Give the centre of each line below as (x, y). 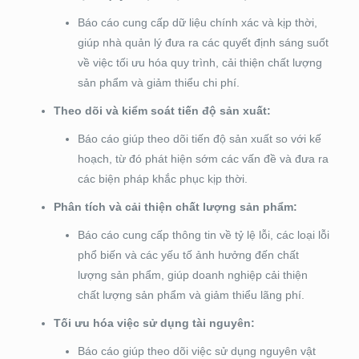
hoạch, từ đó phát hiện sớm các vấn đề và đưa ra (203, 159)
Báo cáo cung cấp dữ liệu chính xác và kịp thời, (197, 23)
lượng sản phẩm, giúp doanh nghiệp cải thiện (192, 275)
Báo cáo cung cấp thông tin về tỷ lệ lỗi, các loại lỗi (203, 235)
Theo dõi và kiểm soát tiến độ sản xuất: (162, 111)
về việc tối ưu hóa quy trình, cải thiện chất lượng (200, 63)
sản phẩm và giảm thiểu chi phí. (158, 83)
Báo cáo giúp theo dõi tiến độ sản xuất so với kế (199, 139)
